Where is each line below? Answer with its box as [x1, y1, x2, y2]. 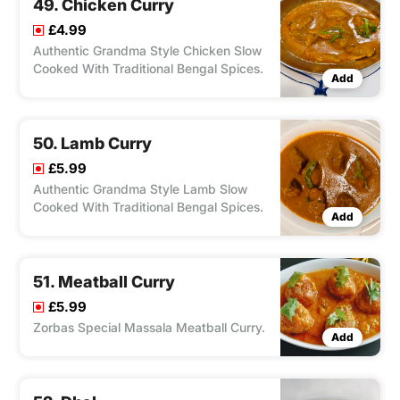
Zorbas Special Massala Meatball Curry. [33, 320, 265, 336]
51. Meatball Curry [33, 272, 175, 292]
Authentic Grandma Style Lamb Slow [33, 181, 247, 197]
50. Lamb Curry [33, 134, 152, 154]
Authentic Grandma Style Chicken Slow [33, 43, 262, 59]
